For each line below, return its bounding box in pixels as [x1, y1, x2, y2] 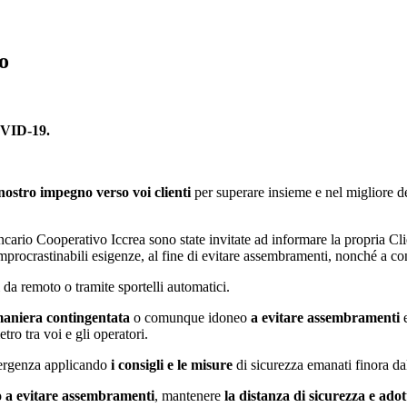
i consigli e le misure [111, 356, 233, 372]
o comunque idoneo [130, 309, 251, 325]
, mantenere [154, 387, 224, 403]
